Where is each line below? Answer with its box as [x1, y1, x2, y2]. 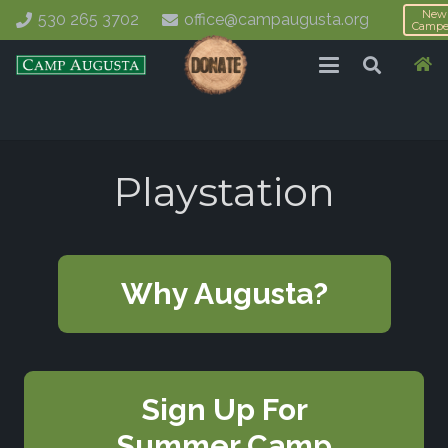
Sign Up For [140, 392, 308, 428]
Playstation [113, 167, 335, 216]
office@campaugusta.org [184, 10, 370, 29]
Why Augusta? [120, 275, 328, 311]
